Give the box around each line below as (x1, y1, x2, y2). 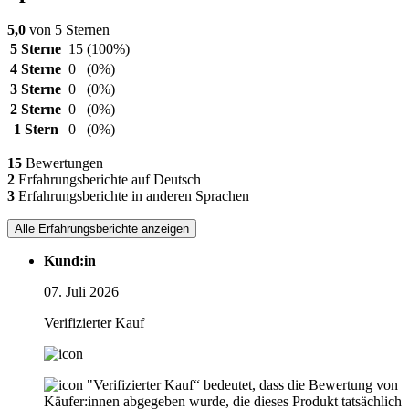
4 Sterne (10, 60, 61, 77)
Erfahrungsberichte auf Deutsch (15, 171, 201, 187)
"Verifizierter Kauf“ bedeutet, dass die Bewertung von (87, 376, 398, 393)
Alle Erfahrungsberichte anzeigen (15, 221, 189, 236)
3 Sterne (10, 80, 61, 97)
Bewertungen (22, 154, 103, 171)
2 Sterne (10, 100, 61, 117)
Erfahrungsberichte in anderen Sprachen (15, 187, 249, 204)
